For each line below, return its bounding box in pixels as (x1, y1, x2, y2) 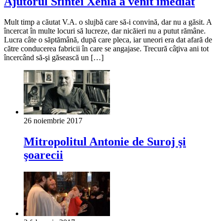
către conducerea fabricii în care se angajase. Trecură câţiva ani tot (4, 44, 209, 53)
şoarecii (24, 148, 63, 162)
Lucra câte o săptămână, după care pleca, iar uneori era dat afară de (4, 36, 212, 44)
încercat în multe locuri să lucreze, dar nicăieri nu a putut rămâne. (4, 27, 206, 36)
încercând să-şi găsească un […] (4, 53, 104, 62)
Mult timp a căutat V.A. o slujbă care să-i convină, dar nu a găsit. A (4, 18, 212, 27)
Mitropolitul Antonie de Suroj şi (24, 135, 186, 148)
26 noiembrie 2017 (24, 116, 82, 125)
